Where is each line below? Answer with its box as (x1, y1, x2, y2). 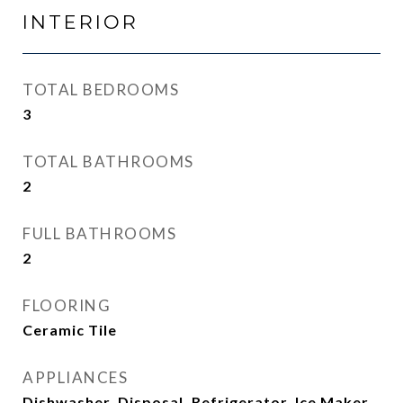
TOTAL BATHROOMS (22, 152, 194, 171)
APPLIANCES (22, 368, 128, 387)
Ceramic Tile (22, 321, 117, 338)
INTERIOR (22, 11, 139, 33)
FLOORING (22, 296, 111, 315)
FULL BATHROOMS (22, 224, 176, 243)
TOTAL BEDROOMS (22, 80, 179, 99)
